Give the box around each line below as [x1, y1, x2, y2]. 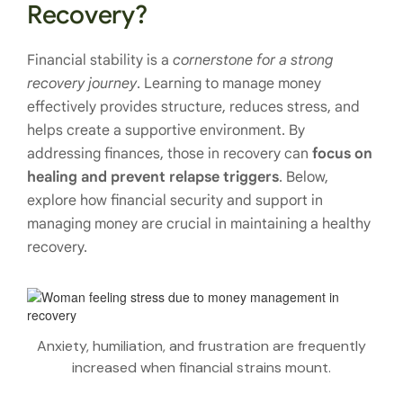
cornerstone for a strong [173, 51, 333, 69]
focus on [312, 145, 372, 163]
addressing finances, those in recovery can [27, 145, 312, 163]
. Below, [279, 168, 328, 186]
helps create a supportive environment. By [27, 121, 305, 139]
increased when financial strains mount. [72, 357, 331, 377]
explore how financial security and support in [27, 192, 323, 210]
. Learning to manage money [137, 75, 321, 93]
